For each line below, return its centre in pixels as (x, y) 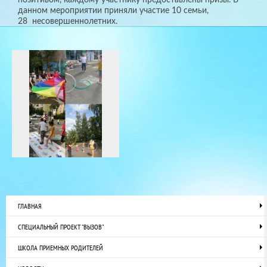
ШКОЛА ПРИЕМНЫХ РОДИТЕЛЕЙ (60, 248)
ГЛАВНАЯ (30, 206)
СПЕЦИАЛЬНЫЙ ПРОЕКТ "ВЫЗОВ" (61, 227)
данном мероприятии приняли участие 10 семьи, (113, 11)
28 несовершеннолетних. (68, 21)
